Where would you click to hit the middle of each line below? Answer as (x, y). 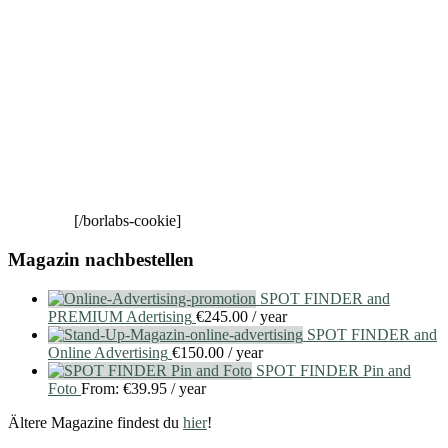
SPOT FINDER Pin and (333, 370)
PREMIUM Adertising (120, 316)
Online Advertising (108, 352)
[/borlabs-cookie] (127, 221)
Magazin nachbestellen (101, 260)
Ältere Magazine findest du (95, 422)
